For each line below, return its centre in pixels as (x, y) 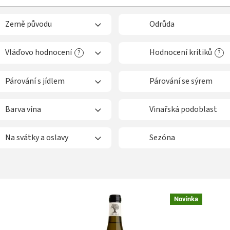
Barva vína (23, 110)
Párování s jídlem (35, 81)
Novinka (186, 199)
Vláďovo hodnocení (39, 53)
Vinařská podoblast (183, 110)
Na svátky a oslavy (37, 138)
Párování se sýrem (181, 81)
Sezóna (162, 138)
